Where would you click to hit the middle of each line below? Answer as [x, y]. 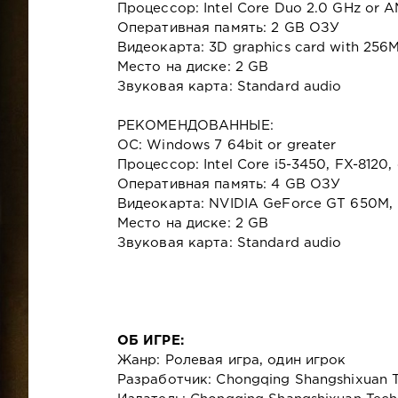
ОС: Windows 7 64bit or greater [227, 145]
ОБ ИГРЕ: [150, 340]
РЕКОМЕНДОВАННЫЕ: [195, 125]
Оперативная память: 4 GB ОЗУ [229, 184]
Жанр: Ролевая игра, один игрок [231, 360]
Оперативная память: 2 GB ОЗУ [228, 28]
